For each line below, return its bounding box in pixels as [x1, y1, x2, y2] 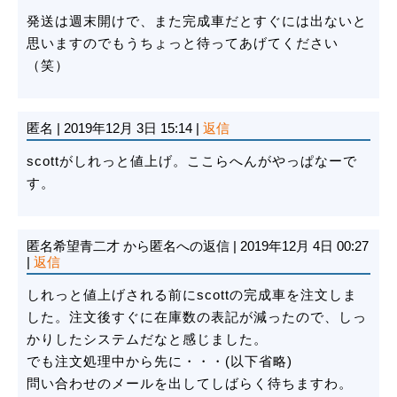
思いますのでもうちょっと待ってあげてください [27, 35, 339, 51]
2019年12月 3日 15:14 [60, 121, 196, 136]
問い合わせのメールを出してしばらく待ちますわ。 [27, 376, 353, 392]
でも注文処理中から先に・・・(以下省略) [27, 354, 292, 370]
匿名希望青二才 [27, 238, 123, 254]
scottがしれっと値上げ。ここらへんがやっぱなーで [27, 153, 357, 169]
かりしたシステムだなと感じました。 [27, 331, 268, 347]
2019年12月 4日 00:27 [237, 238, 369, 254]
